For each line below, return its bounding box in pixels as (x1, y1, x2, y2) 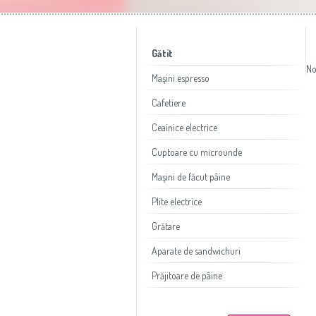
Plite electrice (151, 195, 202, 207)
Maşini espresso (151, 72, 209, 84)
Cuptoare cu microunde (151, 146, 242, 158)
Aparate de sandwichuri (151, 245, 241, 257)
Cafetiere (151, 97, 186, 109)
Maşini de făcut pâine (151, 171, 230, 183)
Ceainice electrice (151, 121, 217, 133)
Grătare (151, 220, 180, 232)
